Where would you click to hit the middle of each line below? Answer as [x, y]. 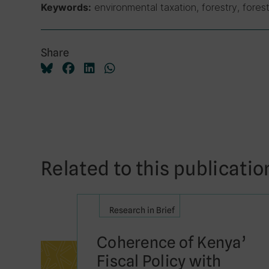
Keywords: [66, 8]
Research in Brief [142, 210]
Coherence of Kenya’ [171, 242]
